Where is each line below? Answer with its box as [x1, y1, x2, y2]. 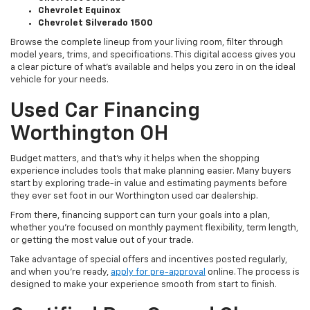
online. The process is [206, 267, 300, 277]
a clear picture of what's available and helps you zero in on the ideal [10, 62, 295, 72]
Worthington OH [10, 123, 169, 145]
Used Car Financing [10, 100, 200, 122]
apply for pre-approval [111, 267, 206, 277]
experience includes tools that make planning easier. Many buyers [10, 166, 291, 176]
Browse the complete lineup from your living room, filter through [10, 37, 283, 47]
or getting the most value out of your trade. [10, 235, 194, 245]
